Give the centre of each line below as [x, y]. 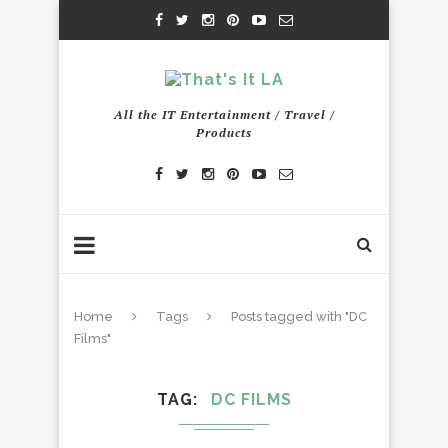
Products [224, 132]
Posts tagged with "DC [299, 316]
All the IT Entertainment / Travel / [224, 114]
